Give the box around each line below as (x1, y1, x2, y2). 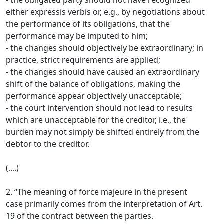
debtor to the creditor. (6, 138, 89, 149)
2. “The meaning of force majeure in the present (6, 186, 187, 197)
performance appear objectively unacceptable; (6, 90, 182, 101)
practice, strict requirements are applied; (6, 54, 160, 65)
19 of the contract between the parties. (6, 210, 153, 221)
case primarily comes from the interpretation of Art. (6, 198, 202, 209)
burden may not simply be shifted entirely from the (6, 126, 199, 137)
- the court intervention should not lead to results (6, 102, 193, 113)
